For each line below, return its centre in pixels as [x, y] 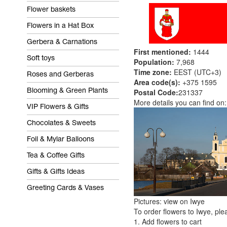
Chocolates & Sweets [61, 123]
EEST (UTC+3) [197, 72]
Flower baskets [51, 10]
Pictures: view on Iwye [169, 201]
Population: [154, 62]
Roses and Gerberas [60, 75]
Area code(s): [157, 82]
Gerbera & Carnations [62, 42]
